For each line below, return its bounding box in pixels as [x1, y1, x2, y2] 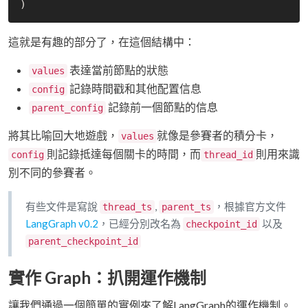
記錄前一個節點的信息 [106, 100, 218, 114]
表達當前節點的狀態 [67, 63, 168, 77]
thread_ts [102, 201, 152, 213]
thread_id [203, 149, 253, 161]
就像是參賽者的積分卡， [157, 129, 278, 142]
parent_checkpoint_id [28, 236, 138, 247]
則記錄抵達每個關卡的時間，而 [47, 147, 201, 161]
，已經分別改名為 [98, 217, 183, 230]
